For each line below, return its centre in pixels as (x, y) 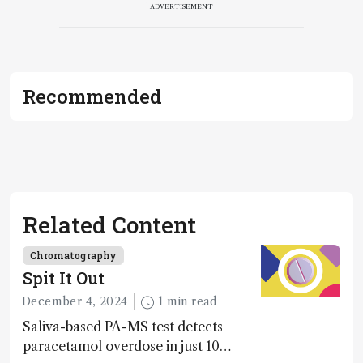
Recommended (92, 96)
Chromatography (73, 255)
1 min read (192, 302)
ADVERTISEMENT (181, 6)
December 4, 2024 (75, 302)
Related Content (109, 225)
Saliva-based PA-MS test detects (123, 327)
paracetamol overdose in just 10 (121, 346)
